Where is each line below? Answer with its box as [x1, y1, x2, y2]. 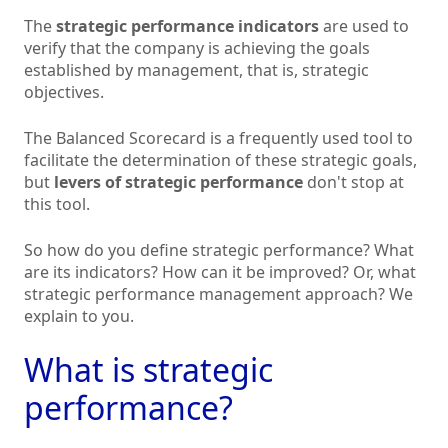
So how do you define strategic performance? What [24, 239, 414, 262]
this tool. [24, 193, 90, 216]
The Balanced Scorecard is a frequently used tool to [24, 127, 413, 150]
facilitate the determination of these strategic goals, [24, 149, 417, 172]
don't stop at [303, 171, 404, 194]
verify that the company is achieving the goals [24, 37, 370, 60]
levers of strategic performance [54, 171, 303, 194]
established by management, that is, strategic [24, 59, 369, 82]
